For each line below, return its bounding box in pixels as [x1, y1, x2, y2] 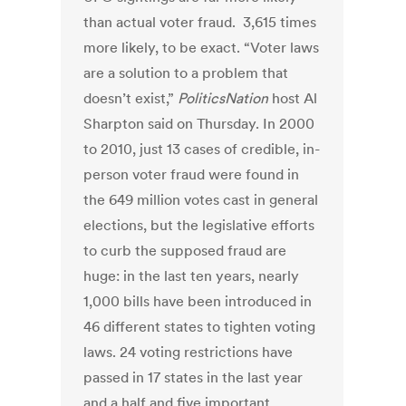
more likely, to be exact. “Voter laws [83, 38, 320, 57]
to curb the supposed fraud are [83, 241, 287, 260]
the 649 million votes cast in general [83, 190, 319, 209]
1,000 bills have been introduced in [83, 292, 313, 311]
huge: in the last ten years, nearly [83, 266, 300, 285]
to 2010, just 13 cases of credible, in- [83, 140, 321, 159]
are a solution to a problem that [83, 63, 289, 82]
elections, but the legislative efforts [83, 216, 315, 235]
